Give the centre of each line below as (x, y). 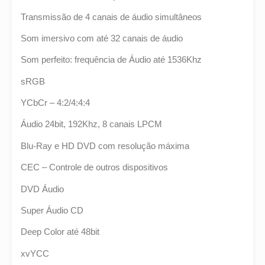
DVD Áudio (42, 189)
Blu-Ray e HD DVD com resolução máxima (105, 146)
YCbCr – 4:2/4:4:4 (55, 103)
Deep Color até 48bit (60, 232)
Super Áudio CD (52, 211)
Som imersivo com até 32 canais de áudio (102, 38)
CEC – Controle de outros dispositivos (94, 167)
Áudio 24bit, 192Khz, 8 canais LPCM (91, 124)
